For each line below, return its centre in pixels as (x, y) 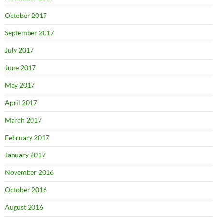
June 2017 (20, 68)
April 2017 (21, 103)
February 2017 (27, 138)
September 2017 (30, 33)
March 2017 (23, 120)
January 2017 (25, 155)
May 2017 (20, 85)
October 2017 (26, 15)
